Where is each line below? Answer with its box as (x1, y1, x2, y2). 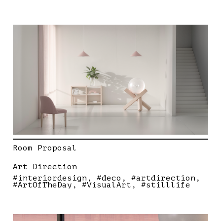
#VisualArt (82, 181, 131, 190)
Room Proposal (13, 144, 77, 153)
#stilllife (141, 181, 190, 190)
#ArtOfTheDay (13, 181, 72, 190)
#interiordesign (13, 174, 87, 183)
